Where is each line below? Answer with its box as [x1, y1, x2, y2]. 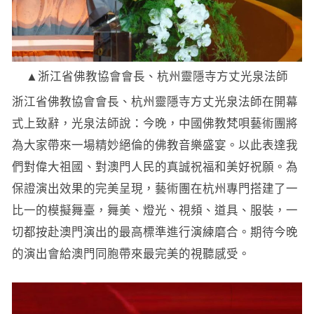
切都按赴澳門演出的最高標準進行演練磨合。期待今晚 [11, 225, 298, 238]
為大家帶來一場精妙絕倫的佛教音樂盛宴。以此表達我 [11, 138, 298, 151]
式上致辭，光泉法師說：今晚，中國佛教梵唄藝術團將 [11, 116, 298, 130]
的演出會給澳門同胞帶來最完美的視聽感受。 [11, 247, 250, 260]
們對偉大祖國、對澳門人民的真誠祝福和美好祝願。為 [11, 160, 298, 173]
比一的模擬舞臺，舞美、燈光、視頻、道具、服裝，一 [11, 203, 298, 217]
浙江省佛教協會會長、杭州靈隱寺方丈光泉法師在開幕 [11, 95, 298, 108]
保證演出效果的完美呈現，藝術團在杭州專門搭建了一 [11, 182, 298, 195]
